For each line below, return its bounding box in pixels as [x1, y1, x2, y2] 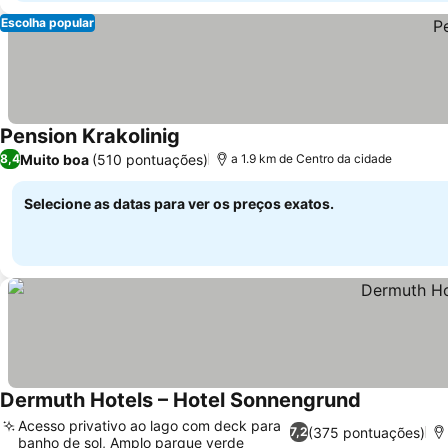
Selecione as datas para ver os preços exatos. [24, 195, 334, 212]
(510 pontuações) [92, 150, 208, 168]
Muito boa [20, 150, 89, 168]
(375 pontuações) [307, 423, 425, 441]
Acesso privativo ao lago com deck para [18, 417, 281, 434]
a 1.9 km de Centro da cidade [231, 151, 392, 166]
